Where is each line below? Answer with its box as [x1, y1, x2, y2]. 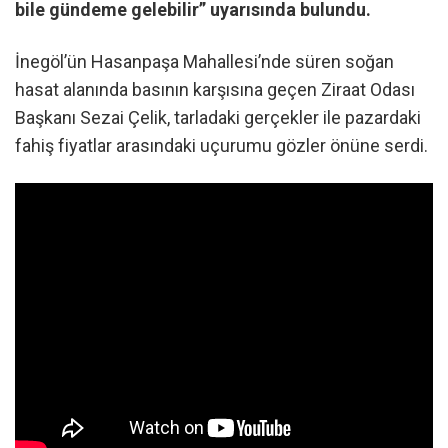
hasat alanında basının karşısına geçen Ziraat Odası [15, 78, 415, 100]
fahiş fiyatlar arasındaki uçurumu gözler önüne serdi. [15, 134, 428, 156]
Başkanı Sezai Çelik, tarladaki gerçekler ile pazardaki [15, 106, 421, 128]
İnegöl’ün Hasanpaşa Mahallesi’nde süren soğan [15, 50, 394, 72]
